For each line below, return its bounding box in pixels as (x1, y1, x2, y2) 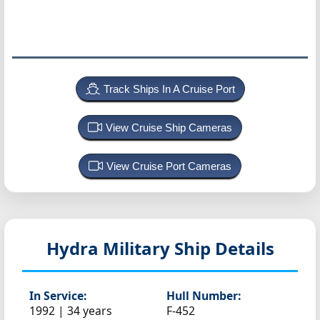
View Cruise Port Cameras (106, 160, 231, 172)
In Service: (29, 288, 86, 304)
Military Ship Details (102, 236, 274, 260)
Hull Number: (166, 288, 241, 304)
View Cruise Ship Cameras (106, 121, 232, 134)
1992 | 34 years (29, 303, 112, 319)
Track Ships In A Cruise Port (103, 83, 235, 95)
